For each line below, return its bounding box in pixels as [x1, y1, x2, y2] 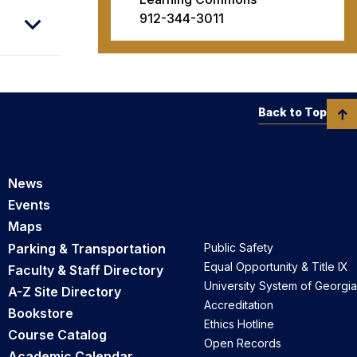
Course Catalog [8, 327, 107, 343]
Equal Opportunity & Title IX [204, 259, 348, 273]
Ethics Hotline [204, 316, 274, 331]
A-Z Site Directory [8, 283, 121, 300]
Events [8, 197, 50, 214]
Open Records [204, 335, 281, 350]
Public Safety [204, 240, 273, 254]
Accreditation [204, 297, 273, 312]
